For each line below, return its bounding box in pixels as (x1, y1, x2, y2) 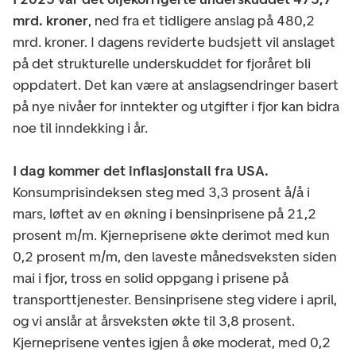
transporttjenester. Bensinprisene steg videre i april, (13, 290, 337, 308)
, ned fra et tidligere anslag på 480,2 (88, 11, 315, 29)
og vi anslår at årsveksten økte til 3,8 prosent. (13, 311, 295, 330)
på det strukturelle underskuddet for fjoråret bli (13, 54, 311, 72)
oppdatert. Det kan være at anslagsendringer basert (13, 75, 339, 94)
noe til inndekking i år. (13, 118, 148, 137)
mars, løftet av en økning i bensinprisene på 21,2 (13, 204, 316, 222)
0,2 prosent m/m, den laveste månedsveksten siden (13, 247, 337, 265)
